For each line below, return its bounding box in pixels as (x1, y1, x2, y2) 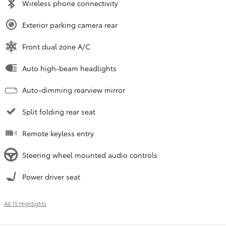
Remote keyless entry (22, 128, 94, 139)
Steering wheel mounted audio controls (22, 150, 157, 160)
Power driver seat (22, 172, 80, 182)
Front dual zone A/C (22, 41, 90, 52)
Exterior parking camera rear (22, 20, 118, 30)
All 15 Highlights (4, 199, 46, 208)
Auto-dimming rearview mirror (22, 85, 125, 95)
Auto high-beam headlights (22, 63, 117, 74)
